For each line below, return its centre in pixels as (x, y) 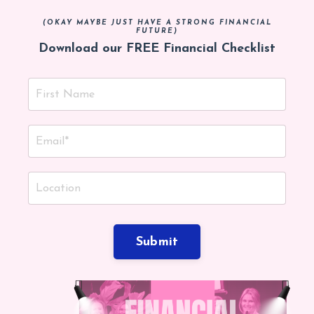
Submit (157, 242)
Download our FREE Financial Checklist (157, 49)
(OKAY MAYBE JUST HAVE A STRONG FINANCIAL (157, 23)
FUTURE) (157, 32)
